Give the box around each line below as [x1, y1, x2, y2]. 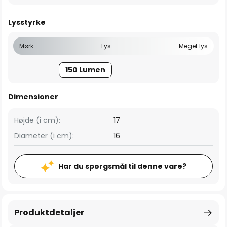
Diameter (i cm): [14, 131, 74, 141]
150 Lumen [65, 65, 106, 75]
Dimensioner [8, 92, 58, 102]
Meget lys [179, 42, 208, 50]
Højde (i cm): [14, 115, 60, 125]
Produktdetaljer [14, 207, 84, 218]
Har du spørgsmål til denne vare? [58, 161, 186, 171]
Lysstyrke [8, 17, 46, 27]
